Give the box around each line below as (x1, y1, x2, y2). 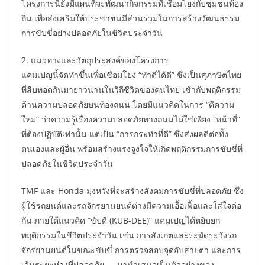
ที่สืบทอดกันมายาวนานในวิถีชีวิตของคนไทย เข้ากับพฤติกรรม (21, 84, 241, 96)
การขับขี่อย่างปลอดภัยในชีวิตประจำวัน (21, 27, 163, 39)
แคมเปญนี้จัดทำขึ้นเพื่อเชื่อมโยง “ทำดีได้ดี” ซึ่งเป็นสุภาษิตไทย (21, 69, 241, 81)
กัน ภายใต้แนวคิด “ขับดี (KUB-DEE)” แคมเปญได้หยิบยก (21, 215, 220, 227)
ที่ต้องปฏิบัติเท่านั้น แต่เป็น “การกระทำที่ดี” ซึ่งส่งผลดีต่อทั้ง (21, 128, 228, 140)
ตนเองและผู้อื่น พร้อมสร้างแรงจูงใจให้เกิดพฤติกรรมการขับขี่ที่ (21, 143, 243, 155)
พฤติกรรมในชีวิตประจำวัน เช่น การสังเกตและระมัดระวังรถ (21, 230, 237, 241)
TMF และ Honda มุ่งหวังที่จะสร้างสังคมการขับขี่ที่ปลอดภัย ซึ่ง (21, 185, 244, 197)
